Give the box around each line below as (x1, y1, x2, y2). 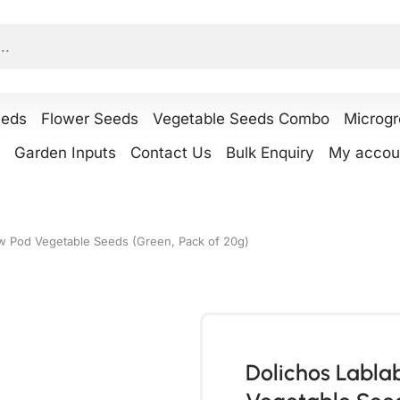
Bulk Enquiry (226, 144, 314, 162)
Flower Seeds (41, 110, 138, 128)
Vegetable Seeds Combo (153, 110, 329, 128)
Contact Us (130, 144, 212, 162)
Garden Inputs (14, 144, 116, 162)
